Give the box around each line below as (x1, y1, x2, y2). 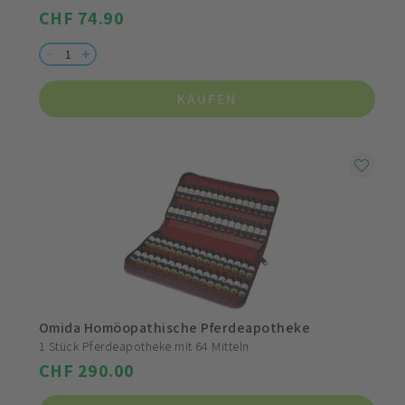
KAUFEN (177, 89, 237, 108)
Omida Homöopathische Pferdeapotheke (39, 318, 311, 337)
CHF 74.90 (39, 6, 125, 30)
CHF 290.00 (39, 359, 135, 382)
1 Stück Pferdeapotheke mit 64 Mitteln (39, 338, 250, 354)
